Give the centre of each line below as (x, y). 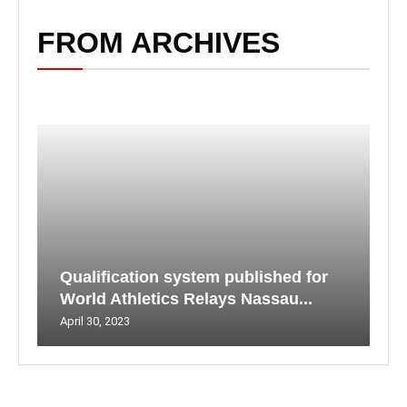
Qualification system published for (194, 277)
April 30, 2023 (95, 321)
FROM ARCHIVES (159, 43)
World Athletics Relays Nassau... (186, 299)
